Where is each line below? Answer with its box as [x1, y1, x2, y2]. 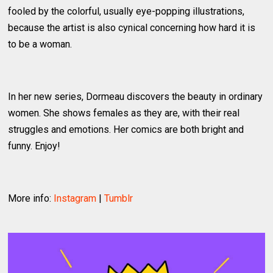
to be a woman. [8, 38, 73, 50]
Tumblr [104, 192, 133, 204]
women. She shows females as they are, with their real [8, 107, 240, 119]
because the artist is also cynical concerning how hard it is [8, 21, 256, 34]
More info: [8, 192, 54, 204]
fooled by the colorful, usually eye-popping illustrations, [8, 5, 245, 17]
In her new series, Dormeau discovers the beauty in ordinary [8, 90, 263, 102]
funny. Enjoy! [8, 140, 61, 152]
